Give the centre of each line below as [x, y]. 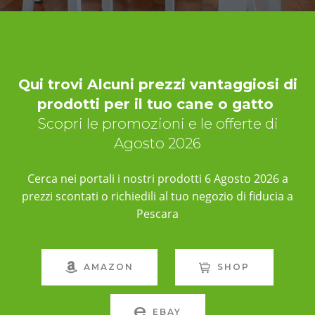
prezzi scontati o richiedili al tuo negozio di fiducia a [157, 196]
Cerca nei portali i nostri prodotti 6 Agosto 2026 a [157, 178]
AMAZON [108, 266]
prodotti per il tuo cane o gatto [157, 103]
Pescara [157, 213]
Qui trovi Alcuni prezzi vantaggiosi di [157, 84]
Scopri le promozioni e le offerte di [157, 123]
